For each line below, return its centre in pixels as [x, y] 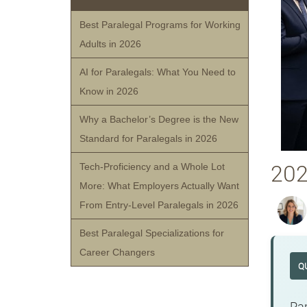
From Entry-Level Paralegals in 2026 [159, 205]
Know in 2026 [109, 91]
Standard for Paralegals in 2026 [149, 138]
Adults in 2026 [111, 44]
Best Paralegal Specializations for [152, 233]
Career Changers [118, 252]
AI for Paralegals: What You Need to [158, 72]
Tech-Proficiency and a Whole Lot [152, 167]
